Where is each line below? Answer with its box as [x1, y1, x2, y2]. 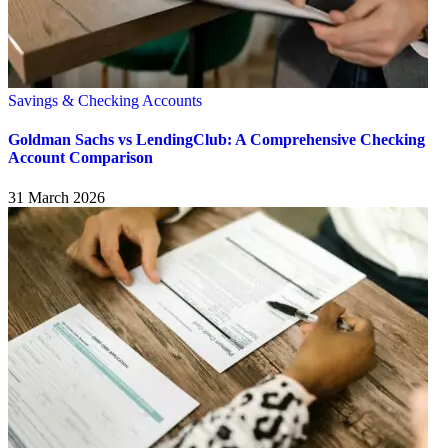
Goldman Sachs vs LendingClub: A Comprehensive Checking [8, 131, 425, 149]
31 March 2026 [8, 188, 105, 206]
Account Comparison [8, 149, 153, 167]
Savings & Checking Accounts [8, 92, 202, 110]
